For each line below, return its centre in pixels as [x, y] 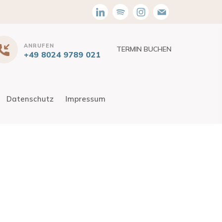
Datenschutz [30, 99]
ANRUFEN [39, 45]
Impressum [85, 99]
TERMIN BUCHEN [144, 49]
